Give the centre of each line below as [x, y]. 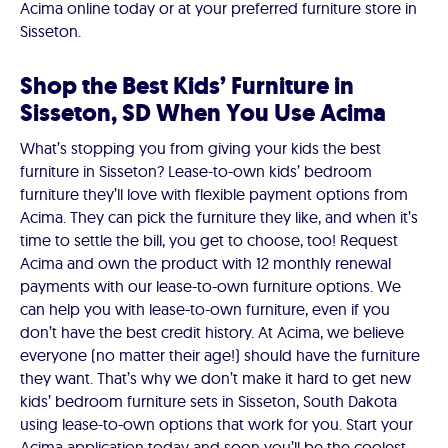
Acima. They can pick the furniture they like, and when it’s [219, 217]
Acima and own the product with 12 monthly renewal [205, 263]
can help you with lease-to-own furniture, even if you [205, 309]
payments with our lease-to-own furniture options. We [210, 286]
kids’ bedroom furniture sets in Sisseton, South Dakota [208, 401]
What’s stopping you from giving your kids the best [200, 148]
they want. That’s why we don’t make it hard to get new [215, 378]
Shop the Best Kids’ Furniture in [187, 86]
